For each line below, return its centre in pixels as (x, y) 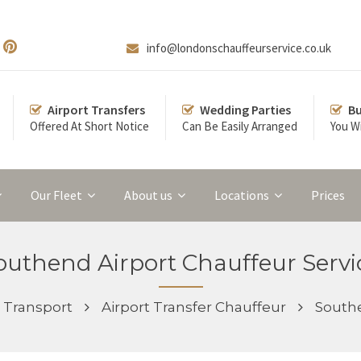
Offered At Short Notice (89, 126)
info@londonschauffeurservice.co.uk (239, 48)
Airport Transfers (96, 110)
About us (148, 195)
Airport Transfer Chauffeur (194, 307)
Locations (242, 195)
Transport (38, 307)
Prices (328, 195)
